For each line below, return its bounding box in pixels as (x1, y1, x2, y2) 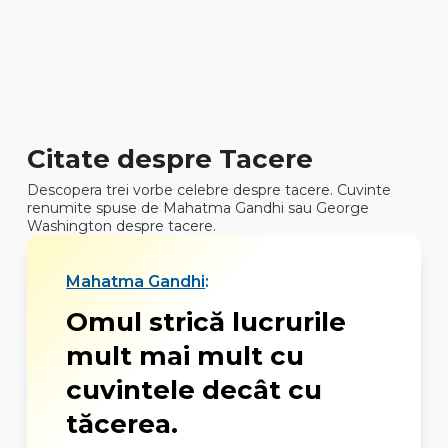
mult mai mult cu (66, 340, 305, 373)
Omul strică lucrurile (66, 306, 347, 339)
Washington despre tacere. (26, 217, 216, 235)
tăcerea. (66, 408, 179, 441)
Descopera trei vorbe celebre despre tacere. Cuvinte (26, 181, 391, 199)
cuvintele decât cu (66, 374, 323, 407)
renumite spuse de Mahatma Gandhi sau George (26, 199, 369, 217)
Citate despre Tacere (26, 143, 313, 175)
